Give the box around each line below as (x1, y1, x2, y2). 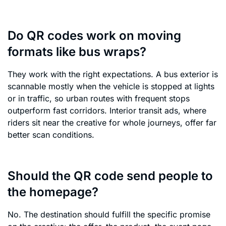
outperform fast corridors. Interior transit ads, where (8, 105, 206, 116)
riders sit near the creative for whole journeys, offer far (8, 117, 216, 128)
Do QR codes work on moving (8, 28, 181, 43)
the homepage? (8, 185, 98, 200)
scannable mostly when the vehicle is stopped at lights (8, 81, 214, 91)
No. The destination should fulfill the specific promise (8, 209, 210, 220)
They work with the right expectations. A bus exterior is (8, 69, 218, 79)
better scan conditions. (8, 129, 94, 140)
